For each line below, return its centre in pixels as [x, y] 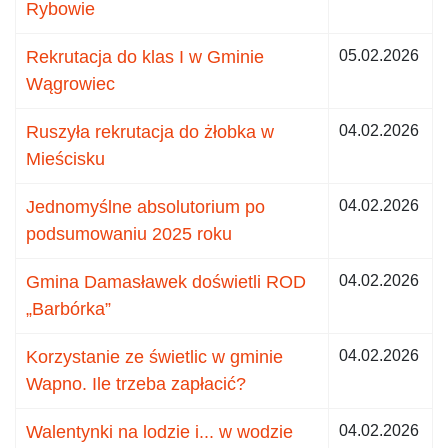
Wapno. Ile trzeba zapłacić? [136, 383]
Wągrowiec [70, 83]
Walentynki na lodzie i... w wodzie [159, 431]
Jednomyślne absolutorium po [145, 206]
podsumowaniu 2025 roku [129, 233]
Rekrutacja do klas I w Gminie [145, 56]
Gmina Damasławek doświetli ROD [166, 281]
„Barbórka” [68, 308]
